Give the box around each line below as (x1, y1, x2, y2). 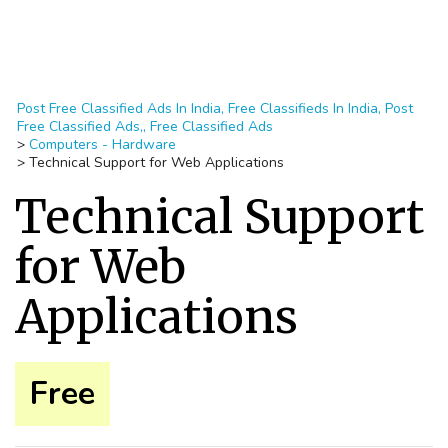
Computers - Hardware (29, 135, 176, 154)
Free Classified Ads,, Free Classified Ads (17, 117, 273, 136)
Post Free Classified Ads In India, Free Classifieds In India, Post (17, 99, 413, 118)
